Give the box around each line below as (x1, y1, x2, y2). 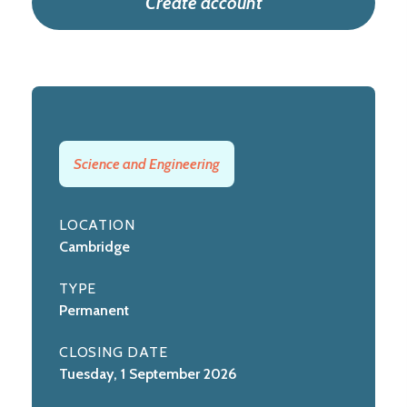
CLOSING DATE (59, 343, 168, 362)
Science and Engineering (74, 155, 220, 174)
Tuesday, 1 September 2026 (59, 365, 237, 383)
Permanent (59, 302, 129, 320)
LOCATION (59, 216, 135, 234)
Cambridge (59, 238, 130, 256)
